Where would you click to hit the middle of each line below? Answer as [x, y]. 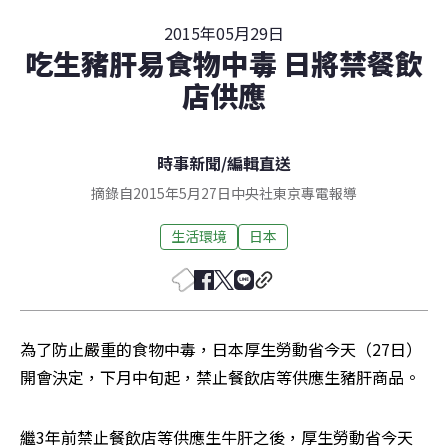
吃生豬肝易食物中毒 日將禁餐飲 [224, 62]
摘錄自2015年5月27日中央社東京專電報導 [224, 192]
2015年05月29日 [224, 32]
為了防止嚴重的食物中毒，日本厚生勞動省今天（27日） [221, 348]
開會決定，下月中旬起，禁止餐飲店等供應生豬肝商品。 [220, 376]
